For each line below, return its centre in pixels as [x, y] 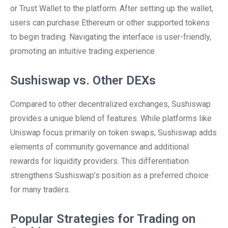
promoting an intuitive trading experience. [83, 51]
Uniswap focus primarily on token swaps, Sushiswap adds [113, 133]
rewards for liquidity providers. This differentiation [99, 161]
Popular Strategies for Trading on [103, 219]
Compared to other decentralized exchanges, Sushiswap [110, 104]
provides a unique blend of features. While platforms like [111, 118]
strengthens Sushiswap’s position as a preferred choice [109, 175]
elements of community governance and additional [99, 147]
